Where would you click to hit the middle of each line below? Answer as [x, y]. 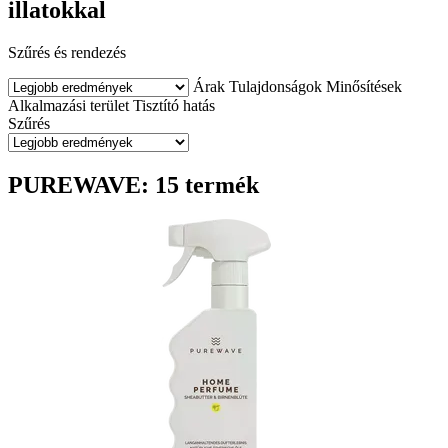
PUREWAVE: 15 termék [133, 184]
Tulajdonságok [275, 86]
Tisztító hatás [174, 105]
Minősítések [364, 86]
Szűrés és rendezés [67, 52]
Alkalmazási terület [68, 105]
